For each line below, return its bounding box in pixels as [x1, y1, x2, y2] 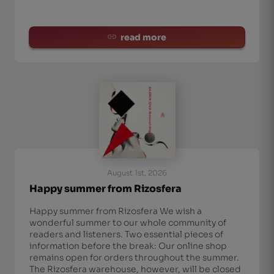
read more [120, 32, 166, 43]
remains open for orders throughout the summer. [29, 252, 239, 263]
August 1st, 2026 [107, 168, 167, 177]
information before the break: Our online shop [29, 240, 227, 251]
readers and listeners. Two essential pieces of [29, 229, 223, 240]
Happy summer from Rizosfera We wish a [29, 206, 202, 217]
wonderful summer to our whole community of [29, 217, 226, 228]
